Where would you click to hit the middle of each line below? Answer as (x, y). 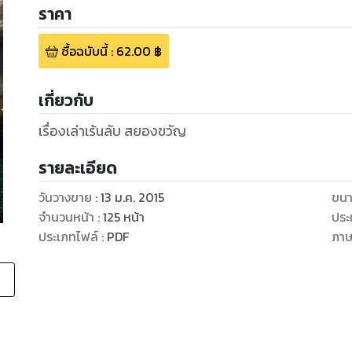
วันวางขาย (65, 198)
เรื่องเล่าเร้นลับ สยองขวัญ (112, 132)
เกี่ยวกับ (66, 101)
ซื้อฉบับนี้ (84, 51)
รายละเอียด (77, 168)
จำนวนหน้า (66, 217)
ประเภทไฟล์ (68, 237)
